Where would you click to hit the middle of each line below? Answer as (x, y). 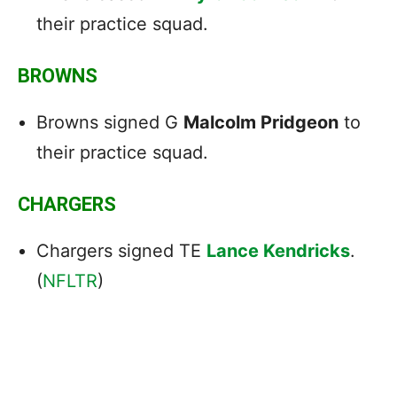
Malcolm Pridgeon (261, 122)
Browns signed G (110, 122)
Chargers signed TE (121, 250)
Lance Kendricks (278, 250)
